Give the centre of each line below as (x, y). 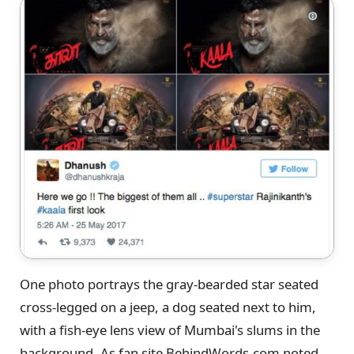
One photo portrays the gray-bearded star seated (169, 284)
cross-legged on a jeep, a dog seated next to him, (168, 307)
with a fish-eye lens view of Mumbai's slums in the (170, 330)
